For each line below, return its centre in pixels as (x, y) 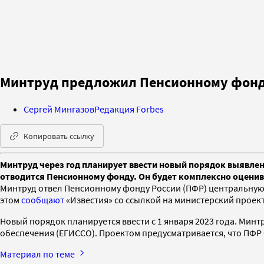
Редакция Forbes (129, 109)
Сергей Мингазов (59, 109)
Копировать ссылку (59, 136)
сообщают (44, 199)
